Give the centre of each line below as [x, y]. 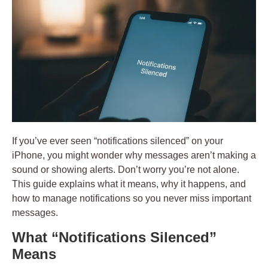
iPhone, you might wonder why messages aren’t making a [134, 156]
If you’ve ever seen [53, 141]
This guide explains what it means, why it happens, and [129, 184]
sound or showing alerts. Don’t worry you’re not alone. [126, 170]
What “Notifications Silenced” [114, 237]
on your [206, 141]
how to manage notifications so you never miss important [132, 199]
